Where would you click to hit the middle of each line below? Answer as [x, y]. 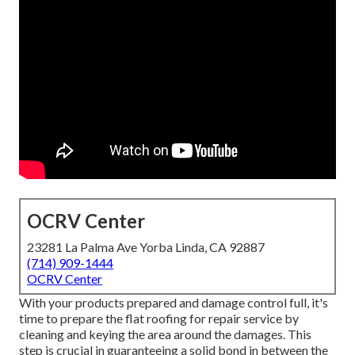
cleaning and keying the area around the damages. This [166, 334]
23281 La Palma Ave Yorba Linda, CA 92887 [146, 247]
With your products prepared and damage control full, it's [174, 303]
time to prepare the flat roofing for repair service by [159, 319]
